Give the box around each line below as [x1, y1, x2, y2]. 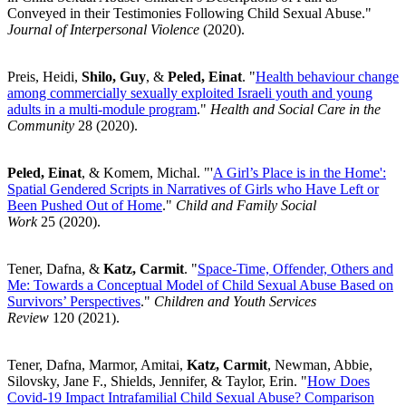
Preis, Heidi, [7, 68, 82, 84]
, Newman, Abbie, [267, 356, 372, 372]
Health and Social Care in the [210, 101, 381, 117]
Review [7, 309, 49, 325]
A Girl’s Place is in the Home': [213, 164, 386, 180]
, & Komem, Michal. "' [82, 164, 213, 180]
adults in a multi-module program [7, 101, 197, 117]
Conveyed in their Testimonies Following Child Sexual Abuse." [7, 5, 372, 21]
